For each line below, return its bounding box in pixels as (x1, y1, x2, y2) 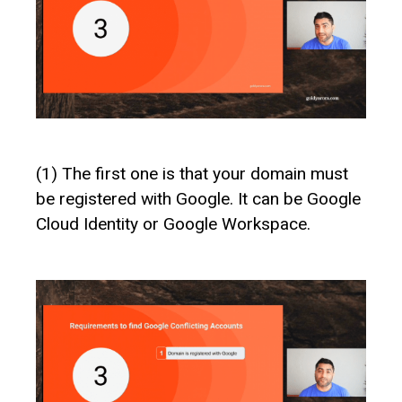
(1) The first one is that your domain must (36, 162, 348, 184)
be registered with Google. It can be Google (36, 188, 361, 209)
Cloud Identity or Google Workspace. (36, 213, 310, 234)
